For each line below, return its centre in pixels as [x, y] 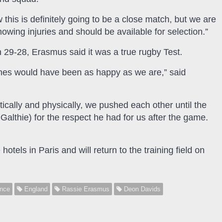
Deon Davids [141, 189]
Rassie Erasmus [85, 189]
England [35, 189]
